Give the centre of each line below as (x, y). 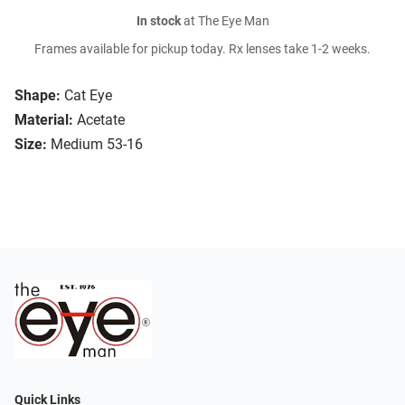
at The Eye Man (225, 22)
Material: (44, 120)
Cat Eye (88, 96)
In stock (158, 22)
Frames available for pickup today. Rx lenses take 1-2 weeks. (202, 50)
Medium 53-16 (97, 145)
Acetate (101, 120)
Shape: (38, 96)
